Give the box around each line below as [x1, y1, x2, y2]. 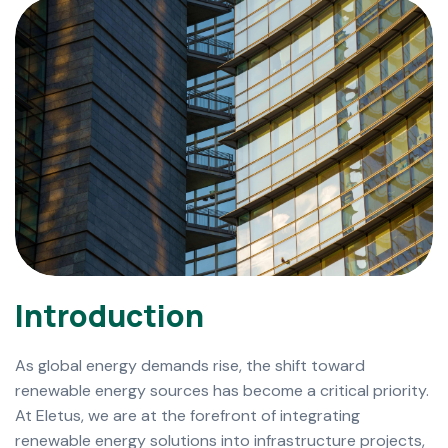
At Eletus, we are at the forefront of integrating [15, 404, 360, 426]
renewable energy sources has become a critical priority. [15, 379, 429, 401]
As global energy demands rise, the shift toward [15, 354, 365, 376]
